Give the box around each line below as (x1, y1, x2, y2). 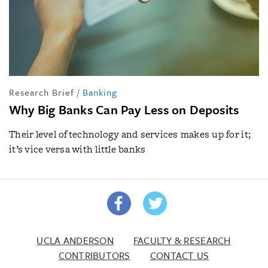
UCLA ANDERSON (36, 233, 114, 248)
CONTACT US (150, 248, 209, 263)
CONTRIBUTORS (58, 248, 130, 263)
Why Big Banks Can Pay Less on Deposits (9, 100, 239, 118)
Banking (83, 85, 117, 99)
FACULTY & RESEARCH (133, 233, 231, 248)
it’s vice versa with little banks (9, 142, 146, 156)
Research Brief (9, 85, 74, 99)
